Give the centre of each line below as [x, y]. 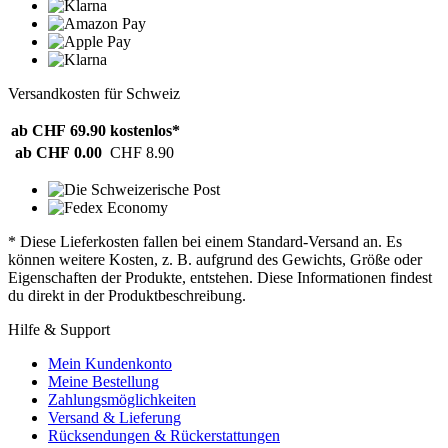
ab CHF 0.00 [58, 153]
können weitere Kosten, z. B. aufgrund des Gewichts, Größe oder [215, 260]
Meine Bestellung [103, 382]
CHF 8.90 [142, 153]
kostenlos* [145, 131]
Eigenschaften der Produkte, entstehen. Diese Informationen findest [220, 278]
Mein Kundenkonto [110, 364]
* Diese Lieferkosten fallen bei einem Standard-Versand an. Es [205, 242]
